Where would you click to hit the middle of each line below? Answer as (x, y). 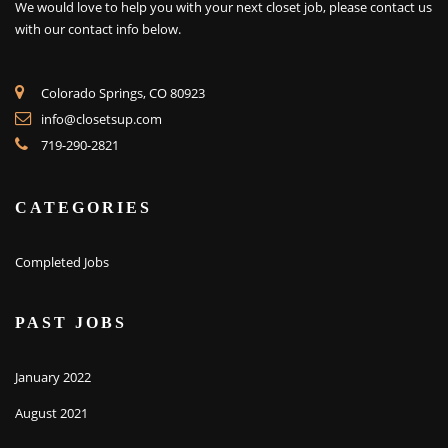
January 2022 (53, 376)
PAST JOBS (71, 322)
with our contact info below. (98, 28)
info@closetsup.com (101, 119)
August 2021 (51, 412)
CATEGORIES (83, 207)
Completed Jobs (62, 261)
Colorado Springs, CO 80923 (123, 93)
